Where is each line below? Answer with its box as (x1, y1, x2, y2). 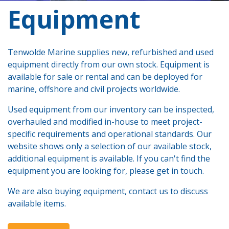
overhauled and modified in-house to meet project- (8, 116, 202, 127)
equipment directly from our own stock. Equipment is (8, 59, 210, 70)
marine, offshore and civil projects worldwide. (8, 83, 180, 95)
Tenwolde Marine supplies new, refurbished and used (8, 47, 214, 58)
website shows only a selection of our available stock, (8, 141, 212, 152)
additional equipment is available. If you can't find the (8, 153, 210, 164)
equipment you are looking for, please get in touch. (8, 165, 204, 176)
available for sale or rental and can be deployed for (8, 71, 202, 82)
